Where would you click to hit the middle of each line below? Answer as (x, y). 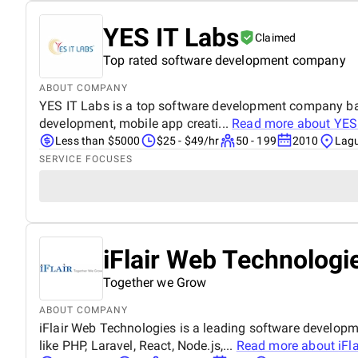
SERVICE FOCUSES (86, 159)
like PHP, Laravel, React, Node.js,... (138, 345)
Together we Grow (155, 282)
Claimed (276, 37)
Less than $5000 (98, 140)
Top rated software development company (225, 60)
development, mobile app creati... (136, 123)
